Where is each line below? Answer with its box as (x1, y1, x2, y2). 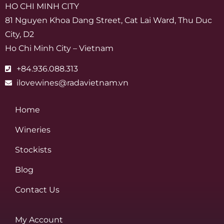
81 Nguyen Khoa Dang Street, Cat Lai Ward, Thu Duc (5, 15, 212, 25)
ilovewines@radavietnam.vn (16, 78, 128, 88)
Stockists (15, 145, 51, 155)
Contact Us (15, 185, 59, 195)
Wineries (15, 125, 50, 135)
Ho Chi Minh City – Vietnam (5, 43, 113, 53)
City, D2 (5, 29, 34, 39)
